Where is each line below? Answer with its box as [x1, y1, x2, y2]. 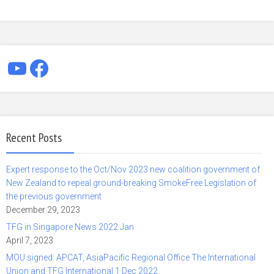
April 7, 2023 [6, 235, 53, 245]
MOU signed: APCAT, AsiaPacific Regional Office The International [6, 252, 256, 262]
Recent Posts [6, 129, 62, 146]
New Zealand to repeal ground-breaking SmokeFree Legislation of [6, 177, 256, 188]
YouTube [6, 54, 91, 81]
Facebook [28, 54, 124, 81]
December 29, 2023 [6, 204, 80, 215]
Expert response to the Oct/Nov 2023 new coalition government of [6, 164, 260, 174]
